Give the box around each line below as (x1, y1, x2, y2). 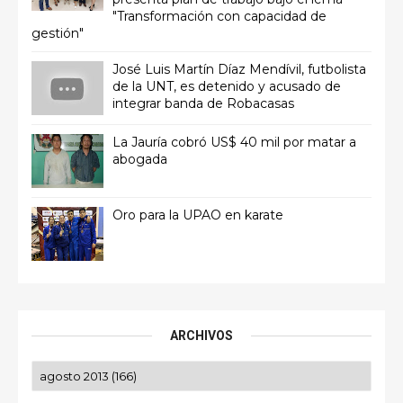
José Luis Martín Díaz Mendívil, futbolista (112, 61, 366, 77)
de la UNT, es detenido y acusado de (112, 78, 341, 94)
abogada (112, 151, 167, 167)
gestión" (31, 25, 84, 41)
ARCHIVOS (170, 328, 233, 343)
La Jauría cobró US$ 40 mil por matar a (112, 134, 356, 150)
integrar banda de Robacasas (112, 95, 294, 112)
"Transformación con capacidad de (112, 8, 327, 24)
